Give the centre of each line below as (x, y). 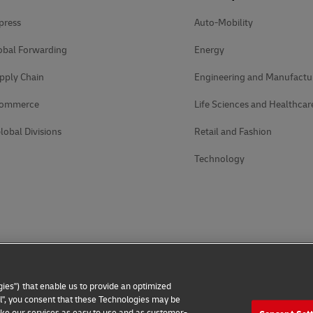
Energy (209, 50)
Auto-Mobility (224, 23)
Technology (219, 159)
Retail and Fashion (233, 132)
